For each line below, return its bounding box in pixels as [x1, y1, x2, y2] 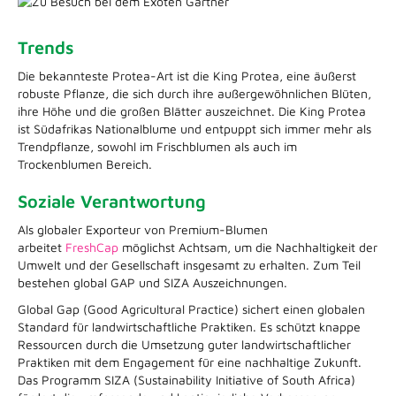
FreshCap [65, 239, 118, 255]
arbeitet [18, 239, 65, 255]
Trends [18, 36, 74, 57]
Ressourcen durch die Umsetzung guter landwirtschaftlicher [18, 336, 351, 352]
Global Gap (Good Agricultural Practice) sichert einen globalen [18, 301, 365, 316]
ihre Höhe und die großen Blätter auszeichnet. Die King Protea [18, 103, 366, 118]
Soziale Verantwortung [18, 190, 206, 211]
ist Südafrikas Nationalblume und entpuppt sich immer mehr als [18, 120, 371, 136]
